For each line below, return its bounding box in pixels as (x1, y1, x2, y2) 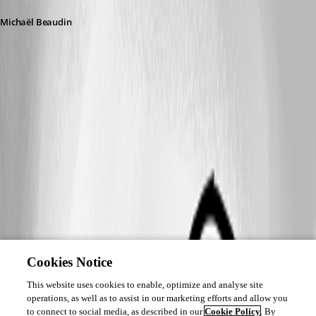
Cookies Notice (27, 255, 113, 269)
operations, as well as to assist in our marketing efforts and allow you (27, 293, 288, 303)
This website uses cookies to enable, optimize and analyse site (27, 279, 264, 290)
